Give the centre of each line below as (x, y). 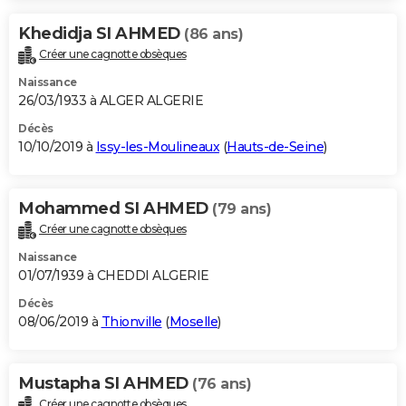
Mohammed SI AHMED (115, 209)
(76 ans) (222, 384)
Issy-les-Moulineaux (157, 147)
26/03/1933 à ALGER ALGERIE (111, 101)
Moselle (193, 322)
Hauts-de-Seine (275, 147)
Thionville (131, 322)
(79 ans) (242, 209)
